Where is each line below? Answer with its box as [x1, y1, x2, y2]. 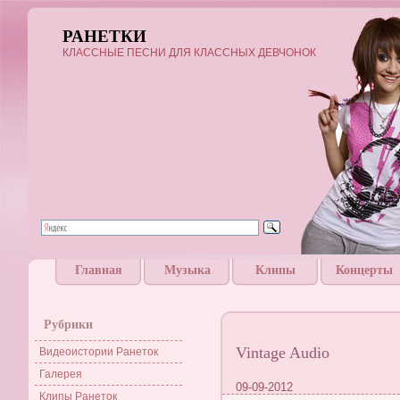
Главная [75, 263, 122, 277]
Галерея [39, 368, 82, 380]
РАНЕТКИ [62, 27, 146, 46]
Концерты [335, 263, 393, 277]
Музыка [163, 263, 211, 277]
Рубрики [44, 318, 93, 331]
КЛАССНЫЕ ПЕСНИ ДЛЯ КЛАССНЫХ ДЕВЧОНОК [62, 46, 316, 59]
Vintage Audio [236, 344, 329, 362]
